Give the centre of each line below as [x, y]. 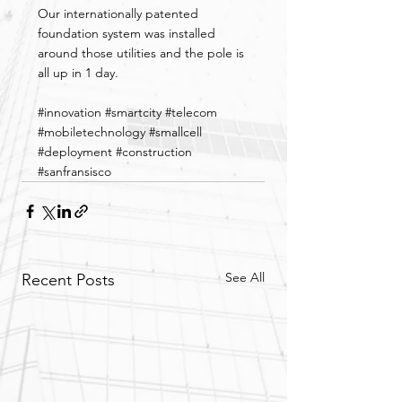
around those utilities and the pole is [143, 52]
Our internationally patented [120, 13]
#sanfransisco [74, 171]
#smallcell [175, 131]
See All [245, 277]
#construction [154, 151]
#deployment [75, 151]
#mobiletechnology [92, 131]
